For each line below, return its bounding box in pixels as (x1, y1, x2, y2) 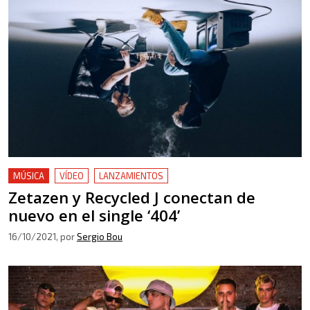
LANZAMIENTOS (99, 170, 163, 181)
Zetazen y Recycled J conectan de (8, 187, 255, 208)
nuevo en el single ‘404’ (8, 205, 180, 226)
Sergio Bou (77, 231, 122, 242)
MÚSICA (13, 170, 44, 181)
